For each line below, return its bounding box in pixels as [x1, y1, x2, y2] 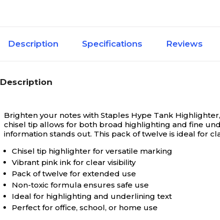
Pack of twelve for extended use [12, 169, 136, 178]
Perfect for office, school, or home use [12, 203, 158, 212]
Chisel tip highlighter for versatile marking [12, 146, 172, 156]
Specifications [82, 39, 142, 49]
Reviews [166, 39, 203, 49]
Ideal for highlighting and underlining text [12, 192, 172, 201]
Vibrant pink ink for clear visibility [12, 158, 136, 167]
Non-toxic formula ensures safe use [12, 180, 149, 190]
